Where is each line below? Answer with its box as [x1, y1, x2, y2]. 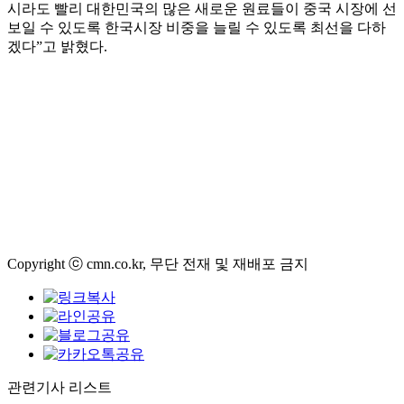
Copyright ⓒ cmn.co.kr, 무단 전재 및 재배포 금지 [7, 256, 308, 271]
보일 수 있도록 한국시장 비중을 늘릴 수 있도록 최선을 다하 [7, 20, 386, 35]
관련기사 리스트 [7, 380, 112, 395]
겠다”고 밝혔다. [7, 39, 107, 54]
